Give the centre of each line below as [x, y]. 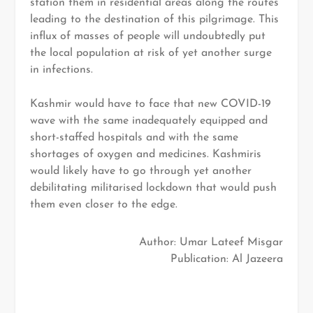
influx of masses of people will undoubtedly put [147, 36]
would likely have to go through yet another [140, 172]
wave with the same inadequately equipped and [148, 121]
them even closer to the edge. [103, 205]
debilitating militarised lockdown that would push [153, 188]
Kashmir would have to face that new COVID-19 [150, 104]
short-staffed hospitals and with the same [134, 138]
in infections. [61, 70]
